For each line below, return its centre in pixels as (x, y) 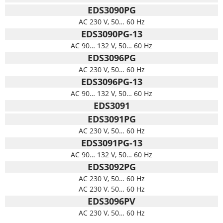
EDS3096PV (111, 201)
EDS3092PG (111, 167)
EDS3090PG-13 (111, 34)
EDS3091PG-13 (111, 143)
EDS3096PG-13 (111, 81)
